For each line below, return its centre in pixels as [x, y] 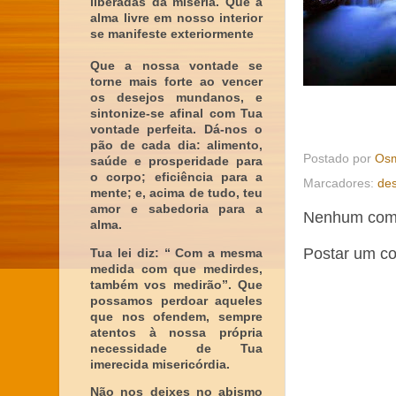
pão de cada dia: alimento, [176, 145]
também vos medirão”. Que [176, 285]
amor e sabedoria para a [176, 209]
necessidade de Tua [176, 348]
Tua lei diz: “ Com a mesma [176, 253]
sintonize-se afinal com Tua [176, 114]
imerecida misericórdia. [160, 364]
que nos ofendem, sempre [176, 316]
